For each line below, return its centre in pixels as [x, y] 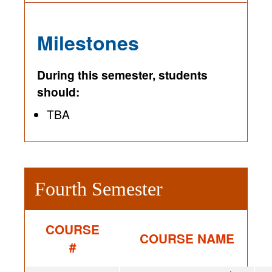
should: [58, 92]
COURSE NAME [187, 239]
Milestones [88, 43]
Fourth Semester [99, 189]
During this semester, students [122, 75]
